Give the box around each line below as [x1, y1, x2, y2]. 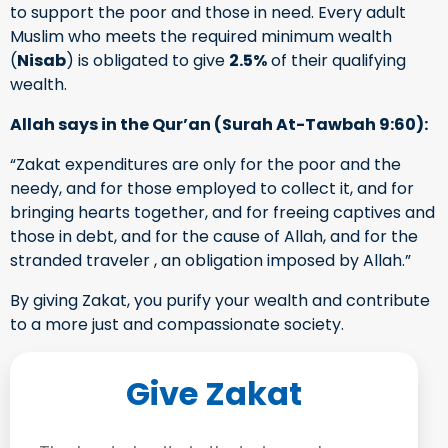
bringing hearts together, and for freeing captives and [10, 200, 435, 224]
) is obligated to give [66, 48, 229, 72]
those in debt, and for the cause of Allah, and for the [10, 224, 418, 248]
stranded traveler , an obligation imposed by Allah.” [10, 248, 411, 272]
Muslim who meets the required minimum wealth [10, 24, 392, 48]
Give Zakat [126, 370, 302, 416]
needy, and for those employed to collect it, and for [10, 176, 414, 200]
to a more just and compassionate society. [10, 312, 344, 336]
